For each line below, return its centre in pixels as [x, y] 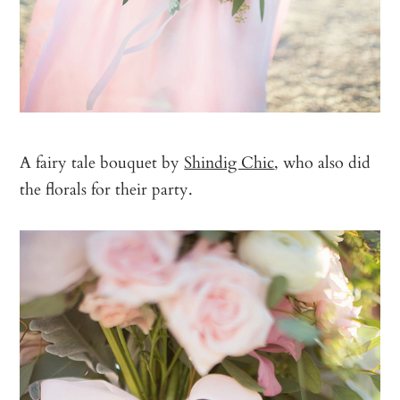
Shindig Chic [229, 161]
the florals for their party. [107, 188]
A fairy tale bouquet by [102, 161]
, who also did [323, 161]
